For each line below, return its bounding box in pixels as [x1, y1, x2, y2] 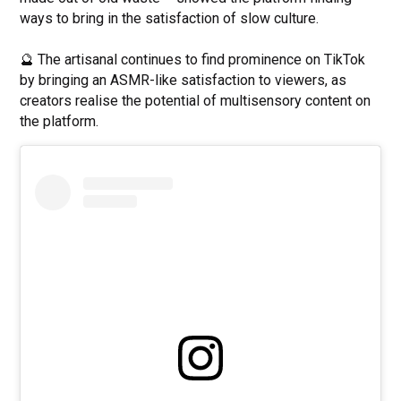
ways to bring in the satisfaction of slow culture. [20, 10, 320, 28]
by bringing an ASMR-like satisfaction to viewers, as [20, 72, 347, 90]
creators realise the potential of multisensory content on [20, 92, 371, 110]
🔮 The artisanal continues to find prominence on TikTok [20, 51, 366, 69]
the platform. [20, 113, 103, 131]
